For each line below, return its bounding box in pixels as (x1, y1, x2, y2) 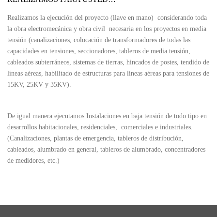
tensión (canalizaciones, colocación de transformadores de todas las (7, 36, 190, 44)
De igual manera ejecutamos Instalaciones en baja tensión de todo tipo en (7, 112, 207, 120)
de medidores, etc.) (7, 157, 60, 165)
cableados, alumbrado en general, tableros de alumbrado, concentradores (7, 146, 205, 154)
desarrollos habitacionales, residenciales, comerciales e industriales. (7, 124, 193, 131)
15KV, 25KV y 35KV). (7, 81, 71, 89)
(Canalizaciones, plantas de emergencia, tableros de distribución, (7, 135, 184, 142)
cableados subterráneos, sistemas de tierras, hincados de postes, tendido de (7, 59, 209, 66)
